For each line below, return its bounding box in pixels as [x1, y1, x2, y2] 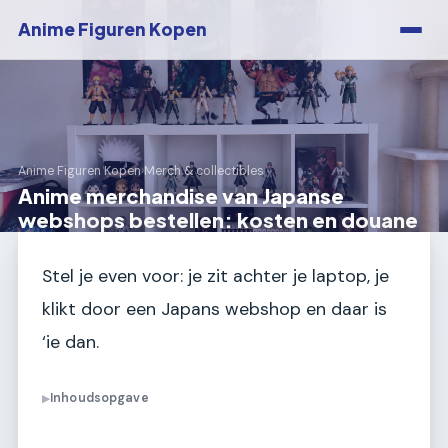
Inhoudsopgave [50, 390, 149, 407]
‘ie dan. [42, 330, 99, 354]
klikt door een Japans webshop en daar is [42, 297, 387, 321]
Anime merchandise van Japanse [18, 183, 344, 208]
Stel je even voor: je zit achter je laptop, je [42, 264, 389, 288]
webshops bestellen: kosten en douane [18, 207, 418, 232]
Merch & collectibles [144, 163, 264, 180]
